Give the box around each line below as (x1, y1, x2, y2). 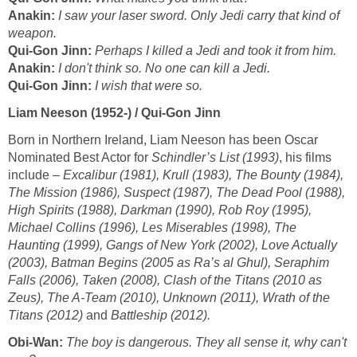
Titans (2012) (8, 308, 86, 322)
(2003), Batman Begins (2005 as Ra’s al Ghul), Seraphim (8, 255, 329, 269)
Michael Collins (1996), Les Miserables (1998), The (8, 220, 296, 234)
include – (8, 167, 63, 182)
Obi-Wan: (8, 335, 66, 349)
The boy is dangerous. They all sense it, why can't (66, 335, 347, 349)
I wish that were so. (95, 78, 202, 92)
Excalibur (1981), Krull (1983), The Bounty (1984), (63, 167, 343, 182)
